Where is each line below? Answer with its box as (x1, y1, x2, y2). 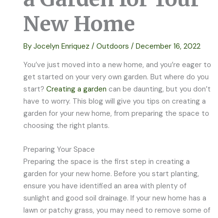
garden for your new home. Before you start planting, (23, 168, 200, 179)
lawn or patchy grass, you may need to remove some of (23, 205, 211, 215)
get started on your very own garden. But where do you (23, 72, 209, 82)
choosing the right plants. (23, 120, 110, 130)
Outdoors (96, 41, 129, 51)
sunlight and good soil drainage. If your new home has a (23, 193, 207, 203)
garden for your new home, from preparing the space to (23, 108, 210, 118)
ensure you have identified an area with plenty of (23, 181, 187, 191)
